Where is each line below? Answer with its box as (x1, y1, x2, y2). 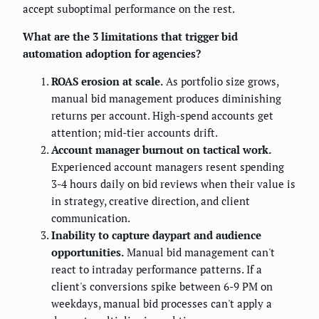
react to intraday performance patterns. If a (51, 262, 262, 277)
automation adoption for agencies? (23, 46, 201, 61)
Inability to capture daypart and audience (51, 228, 261, 243)
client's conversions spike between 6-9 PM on (51, 279, 273, 294)
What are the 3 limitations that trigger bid (23, 29, 238, 44)
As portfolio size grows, (163, 74, 278, 89)
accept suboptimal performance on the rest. (23, 1, 235, 16)
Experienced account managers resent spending (51, 159, 284, 174)
